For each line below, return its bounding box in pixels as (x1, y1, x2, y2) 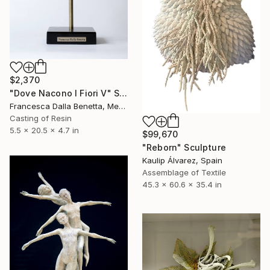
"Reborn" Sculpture (142, 142, 226, 153)
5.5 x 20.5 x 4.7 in (10, 125, 79, 135)
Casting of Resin (10, 113, 72, 123)
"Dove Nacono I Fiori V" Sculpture (119, 88, 128, 98)
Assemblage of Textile (142, 168, 226, 178)
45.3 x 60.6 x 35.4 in (142, 180, 222, 190)
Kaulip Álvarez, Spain (142, 155, 222, 166)
